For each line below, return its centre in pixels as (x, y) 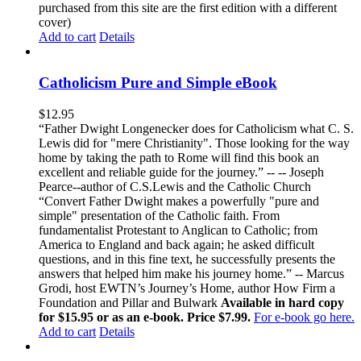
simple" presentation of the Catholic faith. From (159, 215)
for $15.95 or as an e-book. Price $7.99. (146, 317)
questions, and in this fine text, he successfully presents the (187, 259)
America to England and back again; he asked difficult (176, 244)
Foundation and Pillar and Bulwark (130, 302)
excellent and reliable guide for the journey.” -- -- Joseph (181, 172)
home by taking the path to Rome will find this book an (179, 157)
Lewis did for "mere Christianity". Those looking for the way (194, 143)
